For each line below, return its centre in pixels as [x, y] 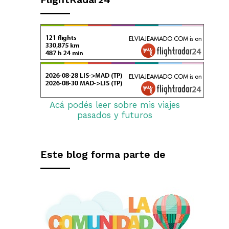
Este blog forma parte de [103, 155]
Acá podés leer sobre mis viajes [114, 105]
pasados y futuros [114, 115]
